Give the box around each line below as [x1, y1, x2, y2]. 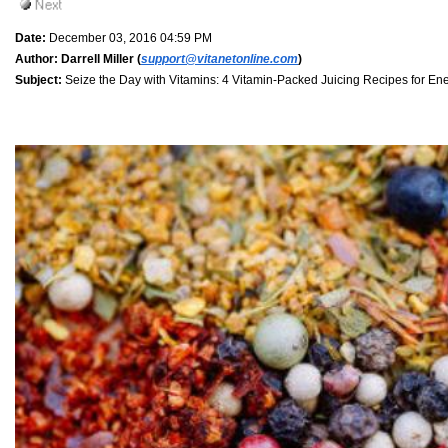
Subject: [15, 72, 62, 87]
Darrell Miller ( [58, 51, 141, 66]
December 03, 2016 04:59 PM [46, 30, 212, 45]
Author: [15, 51, 58, 66]
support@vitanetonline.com [141, 51, 298, 66]
